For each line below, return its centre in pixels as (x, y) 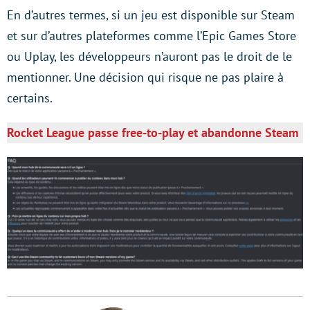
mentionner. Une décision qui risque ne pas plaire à (145, 77)
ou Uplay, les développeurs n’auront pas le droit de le (149, 56)
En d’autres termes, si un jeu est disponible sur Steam (151, 15)
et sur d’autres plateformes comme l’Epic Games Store (152, 36)
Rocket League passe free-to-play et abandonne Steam (153, 133)
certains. (30, 98)
